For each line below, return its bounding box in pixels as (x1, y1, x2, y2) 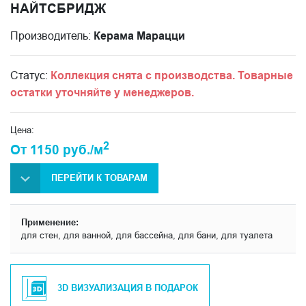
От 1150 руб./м (10, 141, 103, 157)
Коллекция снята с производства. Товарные (51, 68, 293, 82)
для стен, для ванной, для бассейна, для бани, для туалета (21, 229, 273, 240)
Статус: (10, 68, 51, 81)
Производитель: (10, 29, 94, 42)
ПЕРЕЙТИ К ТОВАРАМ (51, 172, 148, 184)
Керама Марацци (94, 29, 185, 42)
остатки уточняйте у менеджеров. (10, 85, 194, 99)
